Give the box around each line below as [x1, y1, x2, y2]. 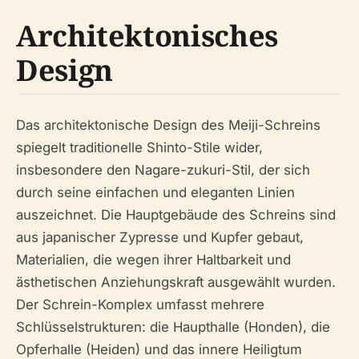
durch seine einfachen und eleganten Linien [16, 184, 295, 200]
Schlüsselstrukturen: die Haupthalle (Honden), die [16, 318, 330, 335]
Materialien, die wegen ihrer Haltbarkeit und [16, 251, 291, 268]
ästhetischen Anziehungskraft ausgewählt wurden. [16, 273, 336, 290]
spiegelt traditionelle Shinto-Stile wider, [16, 139, 263, 155]
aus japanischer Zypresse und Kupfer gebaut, [16, 228, 304, 245]
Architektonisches [16, 15, 278, 55]
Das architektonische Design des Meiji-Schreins [16, 116, 321, 133]
